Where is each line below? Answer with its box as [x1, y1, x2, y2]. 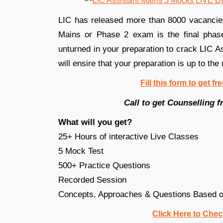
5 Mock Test [58, 146, 104, 156]
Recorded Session [58, 175, 126, 185]
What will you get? [58, 117, 132, 127]
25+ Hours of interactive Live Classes [58, 131, 199, 141]
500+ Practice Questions [58, 160, 150, 170]
